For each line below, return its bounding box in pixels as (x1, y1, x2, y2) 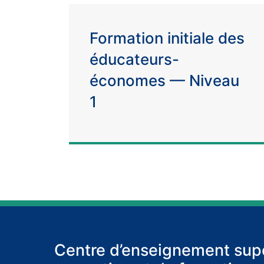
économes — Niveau (90, 71, 239, 90)
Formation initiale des (90, 29, 245, 47)
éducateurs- (90, 50, 179, 68)
